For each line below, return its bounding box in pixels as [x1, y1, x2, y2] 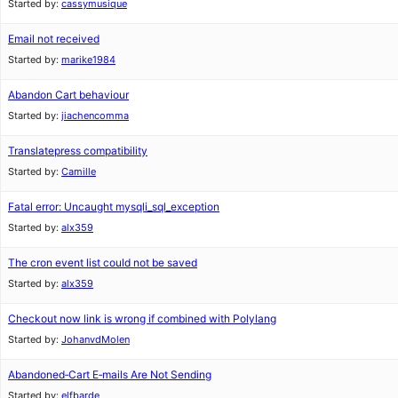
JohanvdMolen [61, 333, 130, 346]
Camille [61, 165, 96, 178]
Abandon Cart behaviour [8, 88, 129, 101]
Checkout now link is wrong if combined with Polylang [8, 312, 276, 325]
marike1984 [61, 53, 115, 66]
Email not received [8, 32, 99, 45]
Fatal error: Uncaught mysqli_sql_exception [8, 200, 219, 213]
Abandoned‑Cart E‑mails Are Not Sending [8, 368, 211, 381]
